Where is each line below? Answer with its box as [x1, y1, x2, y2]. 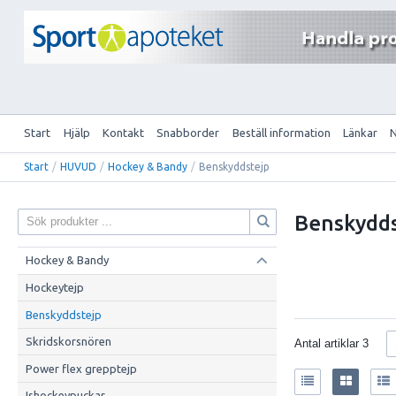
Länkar [343, 126, 378, 140]
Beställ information [232, 126, 331, 140]
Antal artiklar [294, 337, 363, 351]
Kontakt [102, 126, 144, 140]
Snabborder [156, 126, 220, 140]
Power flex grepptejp [25, 362, 137, 375]
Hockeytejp [25, 280, 84, 293]
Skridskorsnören [25, 335, 111, 348]
